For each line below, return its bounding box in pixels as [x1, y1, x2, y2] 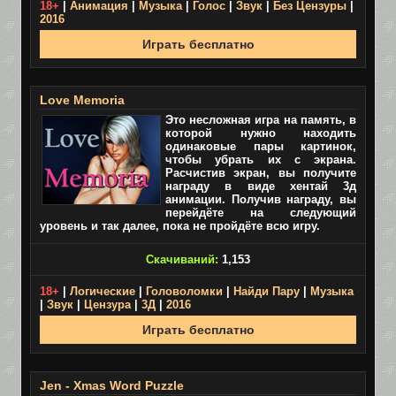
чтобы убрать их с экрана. [165, 153, 356, 166]
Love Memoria [40, 93, 125, 107]
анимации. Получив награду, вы [165, 193, 356, 206]
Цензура [84, 298, 131, 311]
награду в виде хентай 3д [165, 179, 356, 193]
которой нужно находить [165, 126, 356, 140]
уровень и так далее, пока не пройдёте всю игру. [40, 219, 320, 232]
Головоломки [146, 285, 223, 298]
